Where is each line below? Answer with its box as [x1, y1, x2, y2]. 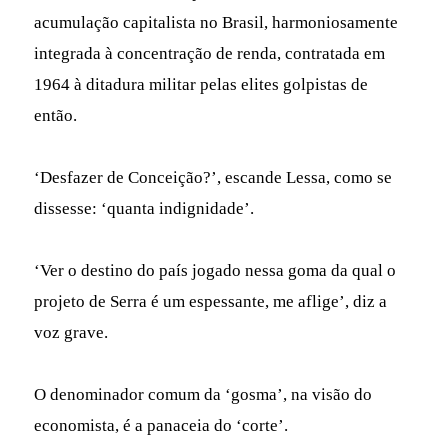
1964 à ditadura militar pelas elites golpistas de [34, 74, 369, 94]
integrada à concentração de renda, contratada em [34, 43, 386, 63]
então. [34, 105, 78, 125]
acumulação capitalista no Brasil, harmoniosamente [34, 12, 399, 32]
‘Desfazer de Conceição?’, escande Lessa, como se [34, 167, 393, 187]
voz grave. [34, 322, 109, 342]
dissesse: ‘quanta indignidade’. [34, 198, 255, 218]
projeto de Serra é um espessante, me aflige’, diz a [34, 291, 388, 311]
